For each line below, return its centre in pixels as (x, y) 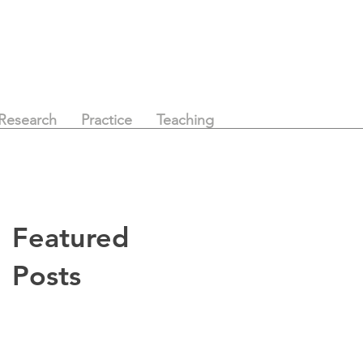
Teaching (185, 120)
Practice (106, 120)
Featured (70, 237)
